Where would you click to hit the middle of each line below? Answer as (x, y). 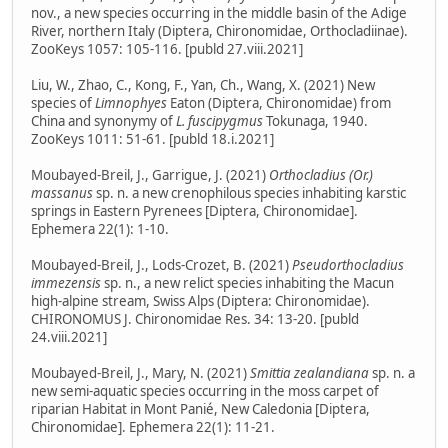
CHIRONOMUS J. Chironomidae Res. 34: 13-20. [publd (195, 319)
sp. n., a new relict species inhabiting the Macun (247, 283)
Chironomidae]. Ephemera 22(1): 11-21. (153, 427)
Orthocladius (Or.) (321, 175)
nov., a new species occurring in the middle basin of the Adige (219, 13)
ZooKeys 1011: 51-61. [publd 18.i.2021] (152, 139)
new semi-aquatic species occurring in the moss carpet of (205, 391)
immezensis (66, 283)
